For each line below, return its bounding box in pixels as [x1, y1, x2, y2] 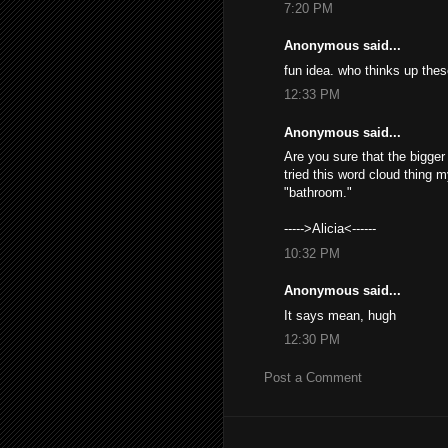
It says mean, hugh [284, 307, 396, 323]
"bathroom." [284, 185, 352, 200]
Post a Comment [264, 369, 362, 385]
